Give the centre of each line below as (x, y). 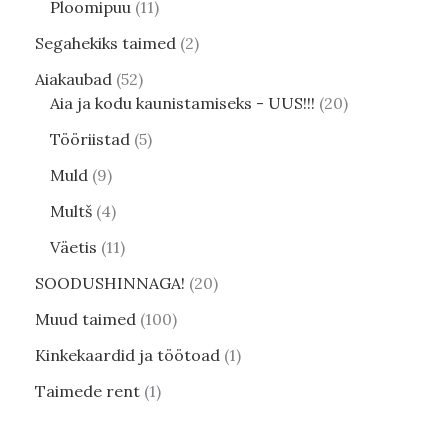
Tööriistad (90, 138)
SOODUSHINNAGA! (110, 282)
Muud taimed (85, 318)
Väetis (73, 246)
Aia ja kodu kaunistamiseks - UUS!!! (182, 102)
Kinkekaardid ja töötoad (127, 354)
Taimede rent (87, 390)
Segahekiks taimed (105, 42)
